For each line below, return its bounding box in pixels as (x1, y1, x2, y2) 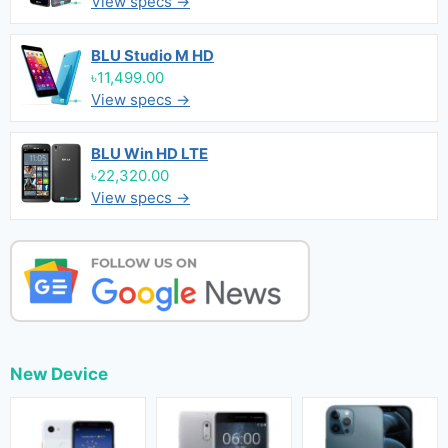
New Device (10, 364, 108, 384)
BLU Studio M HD (91, 46, 214, 65)
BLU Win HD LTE (91, 144, 208, 163)
